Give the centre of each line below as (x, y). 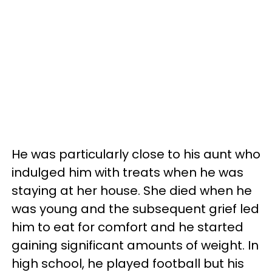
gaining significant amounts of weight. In (135, 245)
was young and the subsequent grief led (135, 209)
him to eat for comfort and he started (127, 227)
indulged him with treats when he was (127, 172)
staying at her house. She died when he (132, 190)
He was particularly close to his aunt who (136, 154)
